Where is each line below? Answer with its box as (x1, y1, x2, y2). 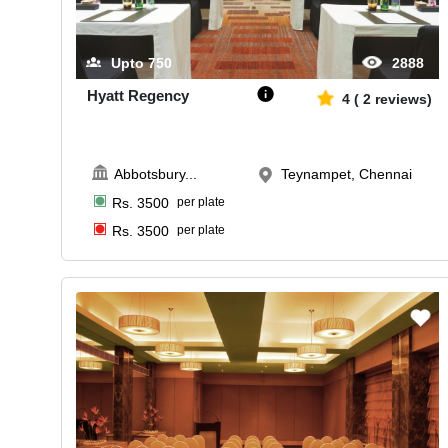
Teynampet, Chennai (280, 165, 412, 182)
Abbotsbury (114, 165, 186, 182)
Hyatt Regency (86, 87, 189, 105)
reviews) (374, 91, 432, 108)
